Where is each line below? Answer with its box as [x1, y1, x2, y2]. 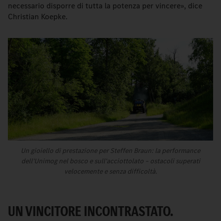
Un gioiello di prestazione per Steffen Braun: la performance [21, 146, 200, 156]
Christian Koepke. [8, 11, 68, 22]
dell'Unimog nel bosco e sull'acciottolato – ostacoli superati [21, 156, 200, 166]
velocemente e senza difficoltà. [64, 167, 157, 177]
